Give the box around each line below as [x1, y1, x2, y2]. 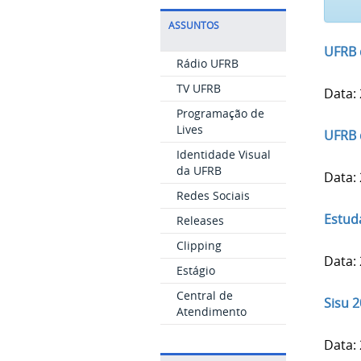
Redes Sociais [176, 188, 250, 203]
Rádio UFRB [176, 56, 239, 71]
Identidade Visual [176, 147, 271, 162]
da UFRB [176, 163, 222, 178]
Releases [176, 213, 224, 228]
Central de [176, 288, 233, 303]
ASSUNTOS [168, 19, 219, 31]
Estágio [176, 263, 215, 278]
